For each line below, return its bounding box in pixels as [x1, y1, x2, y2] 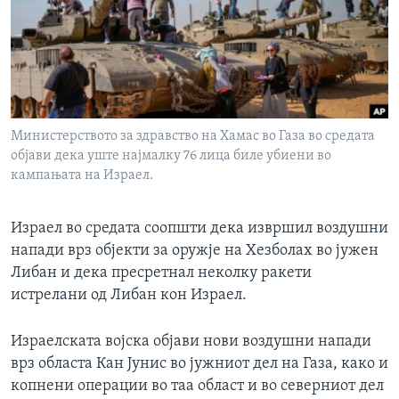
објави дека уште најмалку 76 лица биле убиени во [11, 149, 331, 164]
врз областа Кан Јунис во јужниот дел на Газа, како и [11, 355, 388, 373]
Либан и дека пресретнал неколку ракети [11, 265, 312, 282]
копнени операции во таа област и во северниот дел [11, 378, 384, 395]
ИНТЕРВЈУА [32, 10, 103, 24]
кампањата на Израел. [11, 168, 153, 183]
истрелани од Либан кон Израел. [11, 287, 247, 305]
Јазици [30, 26, 79, 44]
